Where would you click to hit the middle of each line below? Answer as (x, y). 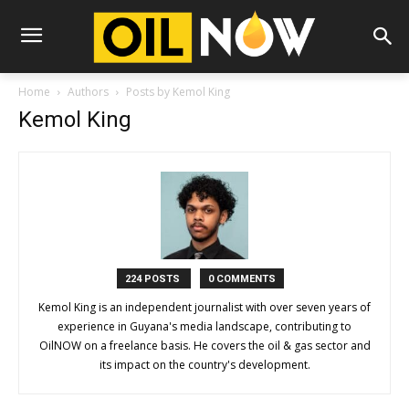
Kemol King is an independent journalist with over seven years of (204, 308)
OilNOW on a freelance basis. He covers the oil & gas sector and (204, 346)
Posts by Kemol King (178, 92)
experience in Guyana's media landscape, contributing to (204, 327)
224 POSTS (153, 279)
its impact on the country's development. (204, 365)
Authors (88, 92)
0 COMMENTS (241, 279)
